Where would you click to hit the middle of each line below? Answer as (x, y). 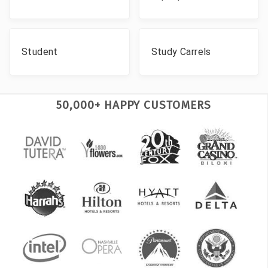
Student (40, 51)
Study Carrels (181, 51)
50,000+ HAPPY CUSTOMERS (134, 105)
